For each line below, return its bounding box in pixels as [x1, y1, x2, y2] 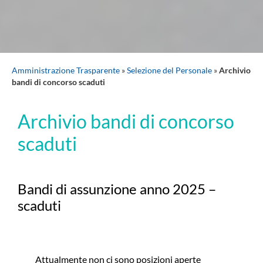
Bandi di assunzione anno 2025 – [18, 180, 216, 197]
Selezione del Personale [127, 65, 212, 75]
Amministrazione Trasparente [12, 65, 120, 75]
